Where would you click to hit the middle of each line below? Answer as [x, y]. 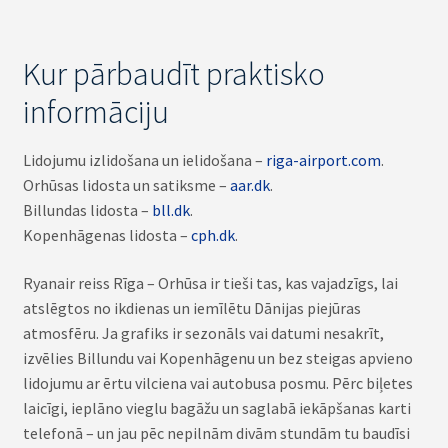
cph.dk [212, 235]
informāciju [95, 112]
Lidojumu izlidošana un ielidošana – [144, 160]
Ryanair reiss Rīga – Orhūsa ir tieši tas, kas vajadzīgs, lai [210, 283]
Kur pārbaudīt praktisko [173, 74]
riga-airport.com [323, 160]
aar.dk [249, 185]
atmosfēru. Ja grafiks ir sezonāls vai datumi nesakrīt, [203, 333]
